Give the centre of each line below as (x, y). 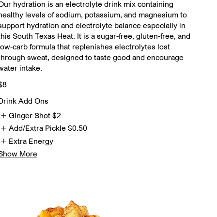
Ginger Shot (30, 115)
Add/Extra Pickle (38, 128)
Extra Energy (31, 141)
